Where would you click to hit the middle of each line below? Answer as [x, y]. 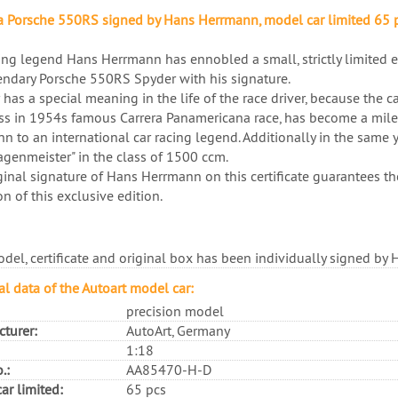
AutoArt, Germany [178, 330]
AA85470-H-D [168, 369]
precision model [175, 310]
